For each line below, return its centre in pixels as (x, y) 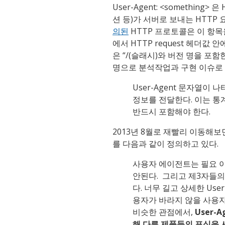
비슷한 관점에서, (164, 212)
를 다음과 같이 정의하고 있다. (165, 144)
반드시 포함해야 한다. (172, 112)
